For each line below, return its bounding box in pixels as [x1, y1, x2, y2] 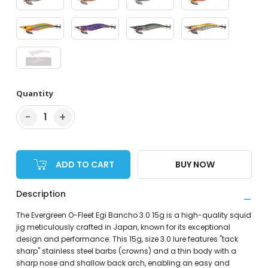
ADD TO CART [56, 158, 115, 170]
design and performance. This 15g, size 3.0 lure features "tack [16, 234, 238, 245]
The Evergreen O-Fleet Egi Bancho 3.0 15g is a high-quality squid [16, 210, 251, 221]
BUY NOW [175, 158, 215, 170]
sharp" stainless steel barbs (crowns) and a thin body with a [16, 246, 236, 257]
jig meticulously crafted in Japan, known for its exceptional [16, 222, 230, 233]
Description [16, 188, 66, 200]
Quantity [16, 88, 53, 99]
